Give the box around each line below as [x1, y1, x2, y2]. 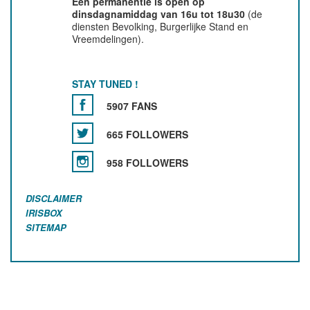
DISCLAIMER [26, 192, 82, 206]
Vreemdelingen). [72, 32, 145, 46]
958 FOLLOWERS [107, 156, 189, 170]
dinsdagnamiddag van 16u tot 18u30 [72, 7, 246, 21]
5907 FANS [107, 99, 158, 113]
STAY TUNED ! [72, 77, 139, 91]
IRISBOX [26, 206, 62, 220]
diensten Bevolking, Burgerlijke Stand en [72, 19, 249, 34]
